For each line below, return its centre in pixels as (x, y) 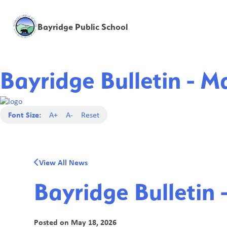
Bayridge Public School (82, 26)
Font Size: (25, 115)
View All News (64, 162)
